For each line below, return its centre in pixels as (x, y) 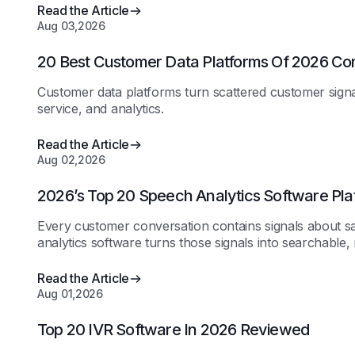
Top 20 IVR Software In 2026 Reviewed (174, 330)
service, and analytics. (101, 109)
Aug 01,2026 (70, 294)
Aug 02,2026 (71, 160)
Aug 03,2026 (71, 26)
